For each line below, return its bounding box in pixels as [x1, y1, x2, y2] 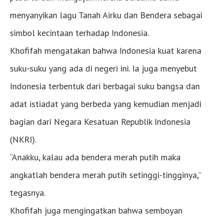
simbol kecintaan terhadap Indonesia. [10, 27, 149, 39]
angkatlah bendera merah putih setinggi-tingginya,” [10, 169, 201, 181]
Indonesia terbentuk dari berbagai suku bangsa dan [10, 80, 200, 92]
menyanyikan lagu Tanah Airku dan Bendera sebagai [10, 9, 202, 21]
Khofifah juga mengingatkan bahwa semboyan [10, 205, 183, 217]
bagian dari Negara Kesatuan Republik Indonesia [10, 116, 190, 128]
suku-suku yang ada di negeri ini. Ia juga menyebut [10, 63, 197, 74]
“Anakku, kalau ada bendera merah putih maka [10, 151, 181, 163]
